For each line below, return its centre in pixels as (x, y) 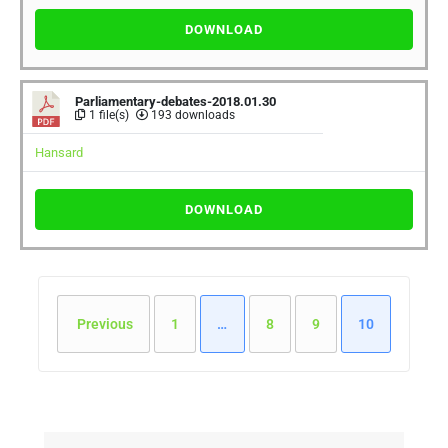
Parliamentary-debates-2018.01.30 (175, 101)
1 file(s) (107, 115)
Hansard (59, 152)
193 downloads (191, 115)
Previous (103, 324)
